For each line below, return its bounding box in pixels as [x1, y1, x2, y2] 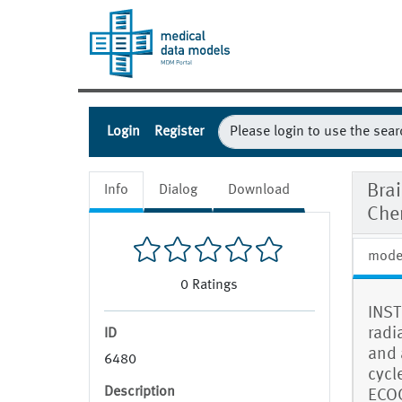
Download [228, 183, 290, 198]
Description [104, 385, 175, 400]
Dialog [159, 183, 197, 198]
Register [154, 125, 204, 140]
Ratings [192, 278, 239, 293]
